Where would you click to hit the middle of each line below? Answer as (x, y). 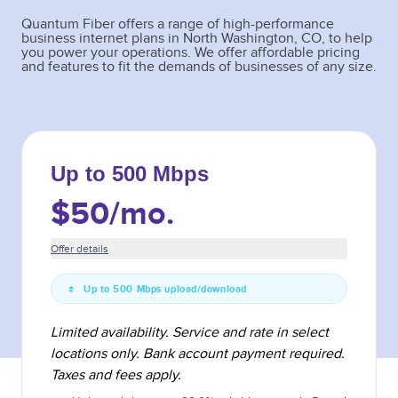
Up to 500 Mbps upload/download (165, 289)
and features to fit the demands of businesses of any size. (199, 67)
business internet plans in (102, 39)
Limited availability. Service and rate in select (190, 333)
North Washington (239, 39)
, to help (347, 39)
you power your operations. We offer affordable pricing (191, 53)
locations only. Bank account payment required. (198, 354)
